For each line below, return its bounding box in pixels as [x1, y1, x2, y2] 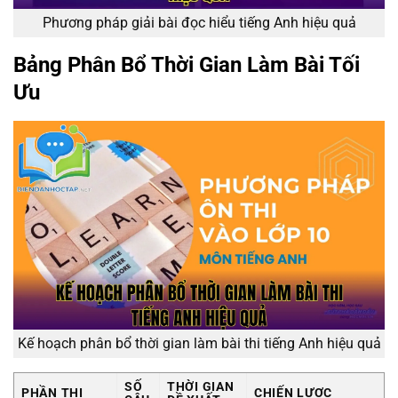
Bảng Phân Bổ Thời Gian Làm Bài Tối [13, 52, 360, 77]
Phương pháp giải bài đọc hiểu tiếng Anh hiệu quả [42, 13, 356, 31]
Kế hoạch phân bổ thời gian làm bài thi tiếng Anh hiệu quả [17, 335, 381, 353]
